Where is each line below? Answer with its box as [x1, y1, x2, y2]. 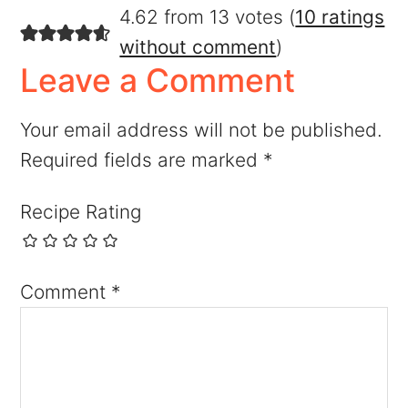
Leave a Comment [20, 61, 296, 101]
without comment [119, 36, 277, 59]
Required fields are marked [20, 148, 264, 172]
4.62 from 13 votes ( [119, 5, 296, 29]
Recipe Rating [20, 200, 143, 224]
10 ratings [295, 5, 385, 29]
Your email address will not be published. [20, 118, 383, 142]
